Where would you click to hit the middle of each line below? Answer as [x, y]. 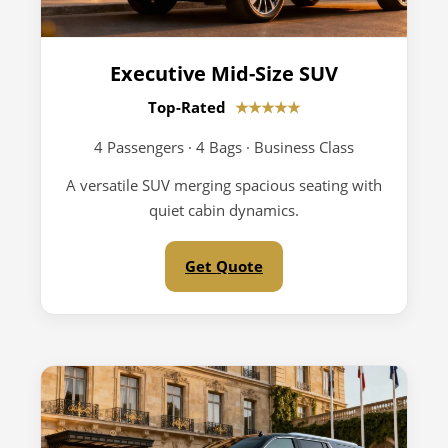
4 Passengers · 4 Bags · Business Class [224, 147]
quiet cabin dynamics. [224, 210]
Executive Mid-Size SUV [224, 73]
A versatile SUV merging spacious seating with [224, 185]
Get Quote [224, 266]
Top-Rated [189, 107]
